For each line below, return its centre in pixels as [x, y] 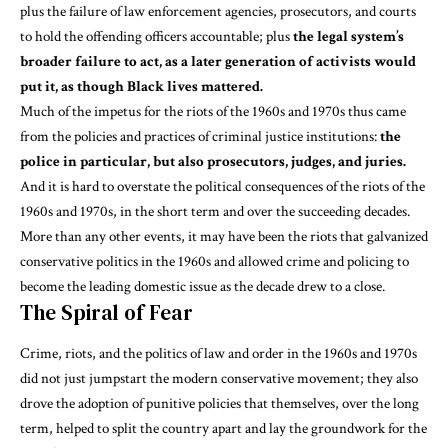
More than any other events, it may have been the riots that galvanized [224, 236]
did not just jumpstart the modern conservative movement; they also [219, 379]
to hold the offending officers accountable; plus [156, 36]
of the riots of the [374, 186]
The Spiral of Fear [106, 312]
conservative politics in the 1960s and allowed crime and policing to [214, 261]
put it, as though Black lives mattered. [141, 86]
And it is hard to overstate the [107, 186]
